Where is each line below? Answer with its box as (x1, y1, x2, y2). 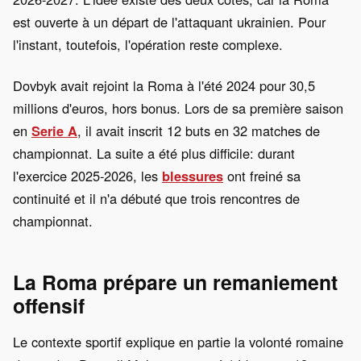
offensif (13, 291, 85, 321)
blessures (162, 166, 223, 186)
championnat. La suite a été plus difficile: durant (13, 143, 295, 164)
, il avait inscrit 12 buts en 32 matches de (77, 121, 320, 141)
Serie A (31, 121, 77, 141)
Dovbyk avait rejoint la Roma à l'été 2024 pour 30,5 (13, 76, 315, 96)
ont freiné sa (223, 166, 301, 186)
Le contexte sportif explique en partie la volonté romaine (13, 332, 343, 352)
